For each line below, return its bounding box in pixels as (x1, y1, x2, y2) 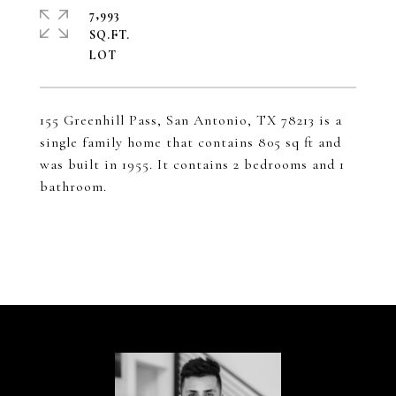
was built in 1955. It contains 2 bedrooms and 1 (40, 156, 345, 173)
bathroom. (40, 178, 111, 195)
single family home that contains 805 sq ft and (40, 133, 341, 151)
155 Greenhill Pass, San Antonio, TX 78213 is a (40, 111, 342, 129)
